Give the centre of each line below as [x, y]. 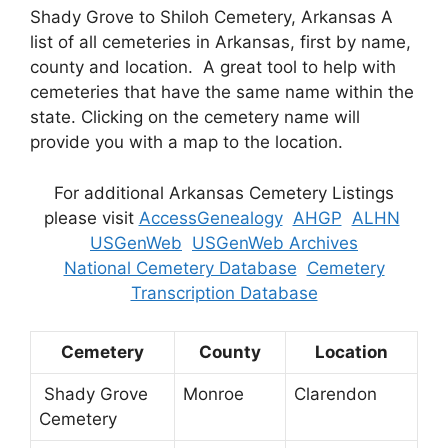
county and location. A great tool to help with [213, 67]
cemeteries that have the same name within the [222, 92]
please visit [91, 217]
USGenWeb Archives [275, 242]
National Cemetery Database [180, 267]
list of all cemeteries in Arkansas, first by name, [220, 42]
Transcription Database [224, 292]
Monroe [213, 394]
